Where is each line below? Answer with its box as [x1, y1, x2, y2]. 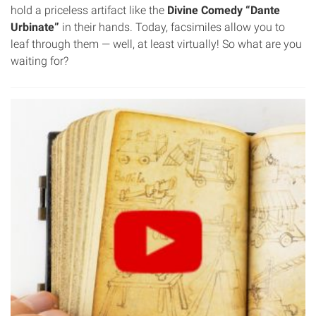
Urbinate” [11, 20, 59, 34]
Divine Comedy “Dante [167, 3, 280, 17]
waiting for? [11, 54, 68, 68]
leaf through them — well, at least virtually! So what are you [11, 37, 302, 51]
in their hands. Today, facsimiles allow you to [59, 20, 285, 34]
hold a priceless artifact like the [11, 3, 167, 17]
